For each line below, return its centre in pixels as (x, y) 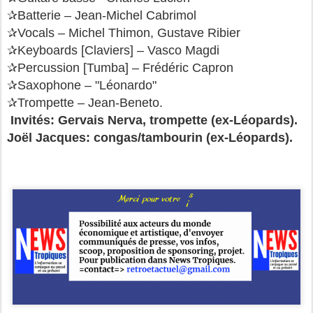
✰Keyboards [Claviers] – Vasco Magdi (115, 50)
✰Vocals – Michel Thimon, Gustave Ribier (125, 32)
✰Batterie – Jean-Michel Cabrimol (103, 15)
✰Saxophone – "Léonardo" (83, 85)
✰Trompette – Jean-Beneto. (85, 102)
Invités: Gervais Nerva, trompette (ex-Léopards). (156, 120)
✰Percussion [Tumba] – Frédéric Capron (122, 67)
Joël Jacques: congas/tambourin (107, 137)
